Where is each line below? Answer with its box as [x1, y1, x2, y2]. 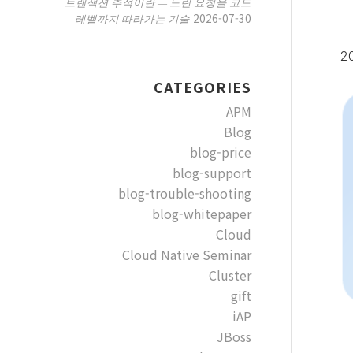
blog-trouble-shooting [117, 184, 251, 203]
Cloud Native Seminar [121, 245, 251, 264]
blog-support [172, 163, 251, 182]
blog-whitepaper [151, 204, 251, 223]
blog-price [189, 143, 251, 162]
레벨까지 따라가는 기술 [74, 11, 190, 26]
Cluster [208, 266, 251, 284]
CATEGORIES [153, 77, 251, 97]
